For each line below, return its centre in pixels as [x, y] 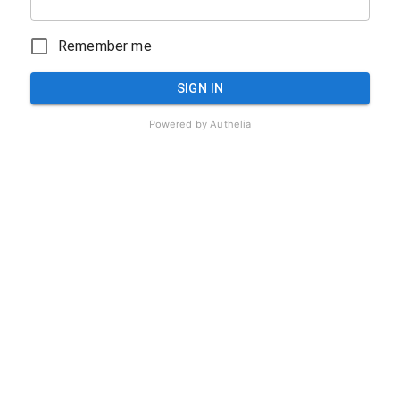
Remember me [105, 46]
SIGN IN [200, 89]
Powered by [178, 125]
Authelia [229, 125]
